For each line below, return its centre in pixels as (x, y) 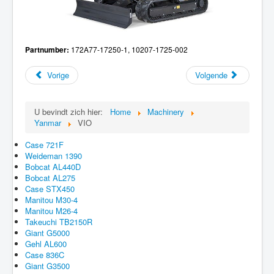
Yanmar (48, 123)
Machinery (166, 112)
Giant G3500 (47, 266)
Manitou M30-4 (51, 200)
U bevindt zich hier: (71, 112)
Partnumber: (47, 50)
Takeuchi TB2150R (59, 222)
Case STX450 (50, 189)
